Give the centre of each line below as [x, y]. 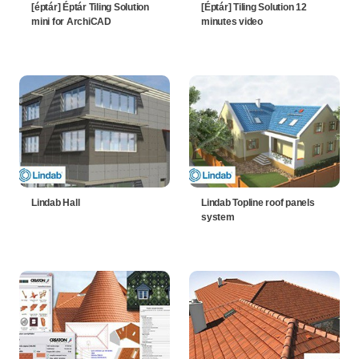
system [218, 218]
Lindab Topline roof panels [258, 203]
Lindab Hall [56, 203]
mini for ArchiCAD [71, 22]
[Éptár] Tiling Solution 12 [254, 8]
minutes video [232, 22]
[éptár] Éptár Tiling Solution [90, 8]
